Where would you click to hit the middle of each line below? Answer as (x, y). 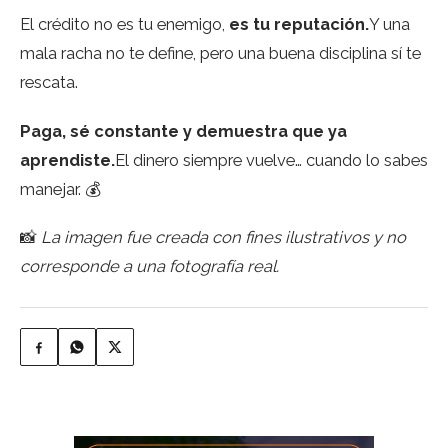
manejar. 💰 (60, 188)
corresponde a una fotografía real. (149, 266)
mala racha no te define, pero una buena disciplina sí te (220, 52)
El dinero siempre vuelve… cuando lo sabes (271, 159)
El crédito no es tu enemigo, (124, 23)
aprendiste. (67, 159)
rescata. (49, 81)
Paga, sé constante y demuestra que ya (183, 130)
